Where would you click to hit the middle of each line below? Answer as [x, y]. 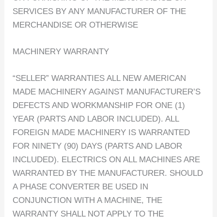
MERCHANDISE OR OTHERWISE [76, 25]
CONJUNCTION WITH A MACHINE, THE [88, 200]
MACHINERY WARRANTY [61, 51]
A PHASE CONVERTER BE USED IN [81, 186]
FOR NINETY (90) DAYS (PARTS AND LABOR [98, 146]
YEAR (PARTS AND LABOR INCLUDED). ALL [96, 119]
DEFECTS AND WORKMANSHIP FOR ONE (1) [99, 105]
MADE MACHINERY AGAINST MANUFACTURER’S [107, 92]
